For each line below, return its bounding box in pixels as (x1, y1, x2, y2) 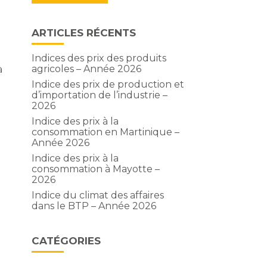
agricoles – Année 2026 (31, 63, 141, 74)
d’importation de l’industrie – (31, 89, 167, 101)
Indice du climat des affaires (31, 190, 164, 201)
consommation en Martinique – (31, 126, 179, 138)
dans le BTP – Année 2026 (31, 200, 156, 212)
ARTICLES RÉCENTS (31, 27, 136, 39)
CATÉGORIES (31, 235, 101, 247)
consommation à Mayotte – (31, 163, 160, 175)
